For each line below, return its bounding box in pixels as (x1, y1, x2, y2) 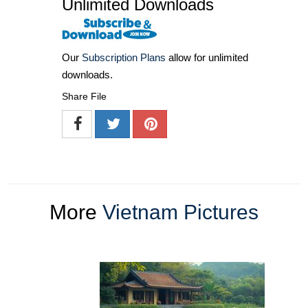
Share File (62, 90, 107, 102)
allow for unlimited (166, 51, 248, 63)
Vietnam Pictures (102, 200, 258, 223)
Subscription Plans (82, 51, 166, 63)
